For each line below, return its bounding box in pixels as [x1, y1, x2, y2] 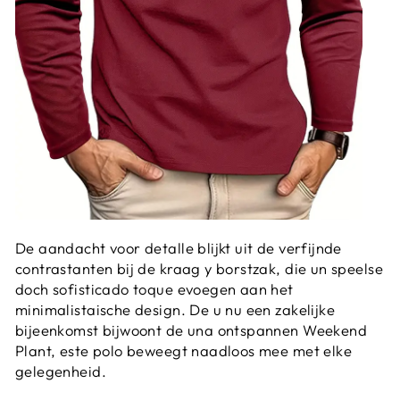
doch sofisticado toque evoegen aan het [15, 279, 294, 299]
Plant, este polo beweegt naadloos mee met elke [15, 341, 353, 361]
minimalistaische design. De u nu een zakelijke [15, 300, 336, 320]
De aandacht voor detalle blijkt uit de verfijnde [15, 238, 342, 258]
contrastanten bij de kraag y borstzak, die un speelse [15, 259, 383, 279]
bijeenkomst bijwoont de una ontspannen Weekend [15, 321, 368, 340]
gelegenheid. [15, 362, 106, 381]
